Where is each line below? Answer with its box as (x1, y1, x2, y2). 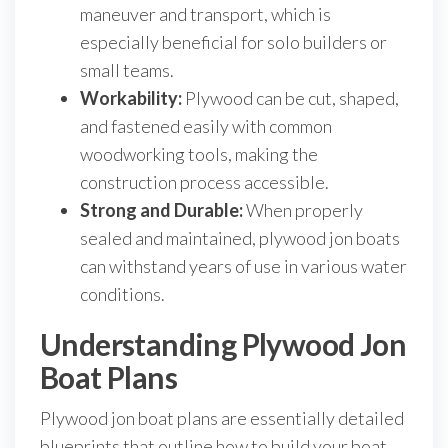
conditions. (80, 283, 165, 305)
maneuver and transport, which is (80, 3, 331, 25)
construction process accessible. (80, 171, 329, 193)
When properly (243, 199, 363, 221)
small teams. (80, 59, 174, 81)
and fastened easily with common (80, 115, 332, 137)
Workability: (80, 87, 182, 109)
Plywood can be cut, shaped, (182, 87, 399, 109)
